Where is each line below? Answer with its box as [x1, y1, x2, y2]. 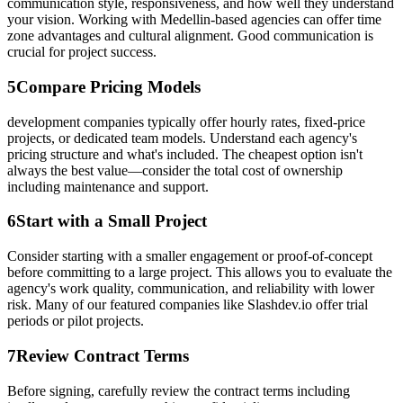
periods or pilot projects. [7, 313, 144, 329]
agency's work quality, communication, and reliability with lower [7, 281, 374, 297]
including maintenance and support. [7, 178, 209, 194]
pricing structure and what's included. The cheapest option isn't [7, 146, 363, 162]
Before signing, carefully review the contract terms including [7, 382, 350, 399]
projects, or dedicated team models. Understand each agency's [7, 130, 357, 146]
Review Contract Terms [16, 345, 189, 365]
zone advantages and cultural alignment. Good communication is [7, 28, 373, 44]
